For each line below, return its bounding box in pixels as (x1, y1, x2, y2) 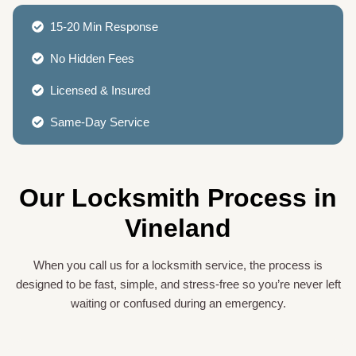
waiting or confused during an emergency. (70, 296, 286, 310)
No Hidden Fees (50, 51, 134, 65)
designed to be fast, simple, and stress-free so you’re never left (15, 277, 341, 291)
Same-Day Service (50, 114, 153, 129)
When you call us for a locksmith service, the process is (33, 257, 323, 272)
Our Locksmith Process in (19, 183, 337, 212)
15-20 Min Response (50, 19, 158, 33)
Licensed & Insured (50, 83, 153, 97)
